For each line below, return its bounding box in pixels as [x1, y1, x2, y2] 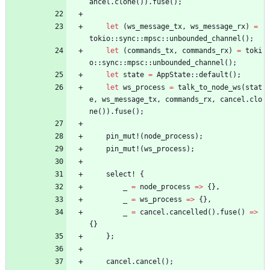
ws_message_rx [190, 22, 245, 31]
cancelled [169, 208, 207, 217]
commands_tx [127, 46, 174, 55]
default [199, 71, 228, 80]
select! [106, 170, 136, 179]
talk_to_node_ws [178, 83, 241, 92]
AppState [157, 71, 190, 80]
